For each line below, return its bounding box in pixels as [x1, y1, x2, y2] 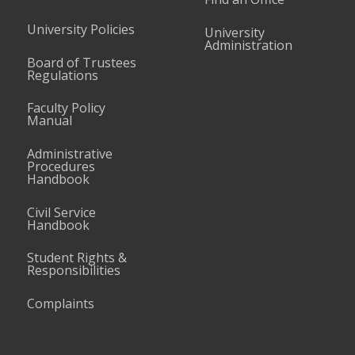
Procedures [27, 157, 96, 175]
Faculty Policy [27, 99, 106, 117]
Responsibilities [27, 261, 121, 280]
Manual [27, 112, 73, 130]
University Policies [27, 21, 136, 39]
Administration [204, 36, 292, 54]
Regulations [27, 66, 99, 84]
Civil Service [27, 203, 97, 221]
